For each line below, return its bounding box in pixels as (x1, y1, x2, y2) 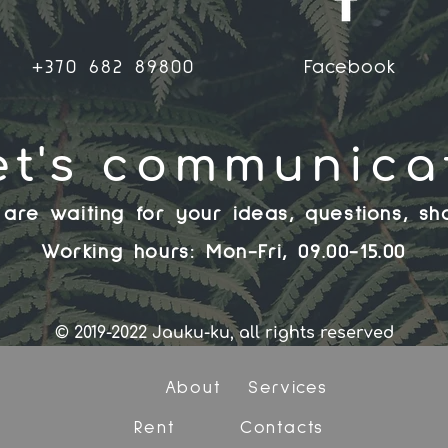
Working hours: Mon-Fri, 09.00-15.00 (41, 242, 406, 263)
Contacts (239, 418, 325, 437)
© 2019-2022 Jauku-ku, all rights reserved (54, 324, 394, 343)
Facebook (304, 57, 397, 78)
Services (247, 378, 329, 397)
